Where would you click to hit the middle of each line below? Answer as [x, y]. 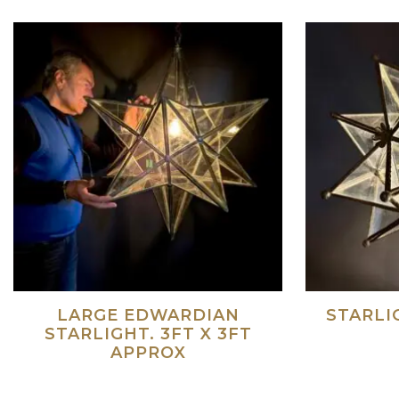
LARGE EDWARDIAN [148, 315]
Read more [232, 378]
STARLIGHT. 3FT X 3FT [148, 334]
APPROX [148, 353]
